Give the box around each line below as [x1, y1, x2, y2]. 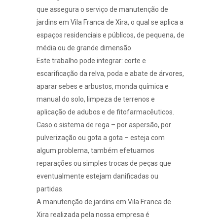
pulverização [37, 133, 76, 142]
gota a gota [87, 133, 123, 142]
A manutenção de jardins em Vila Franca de [37, 197, 171, 206]
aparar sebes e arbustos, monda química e [37, 82, 169, 90]
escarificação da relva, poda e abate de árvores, [37, 69, 184, 77]
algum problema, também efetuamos [37, 146, 154, 154]
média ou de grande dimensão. [37, 43, 133, 52]
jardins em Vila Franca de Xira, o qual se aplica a [37, 18, 184, 26]
